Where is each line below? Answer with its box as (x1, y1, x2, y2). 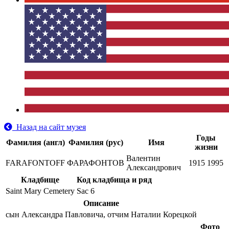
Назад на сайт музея (12, 123, 86, 131)
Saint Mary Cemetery (6, 187, 75, 195)
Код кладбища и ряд (77, 175, 152, 184)
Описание (83, 199, 119, 208)
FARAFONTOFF (6, 158, 65, 167)
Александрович (126, 163, 181, 172)
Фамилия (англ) (6, 138, 65, 147)
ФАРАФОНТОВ (67, 158, 124, 167)
